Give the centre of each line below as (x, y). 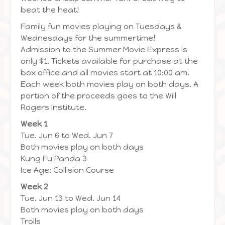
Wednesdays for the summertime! (88, 38)
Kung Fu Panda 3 (54, 158)
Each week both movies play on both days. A (109, 84)
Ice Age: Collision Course (67, 170)
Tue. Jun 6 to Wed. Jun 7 (67, 135)
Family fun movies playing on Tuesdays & (101, 26)
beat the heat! (50, 10)
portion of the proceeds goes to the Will (98, 96)
